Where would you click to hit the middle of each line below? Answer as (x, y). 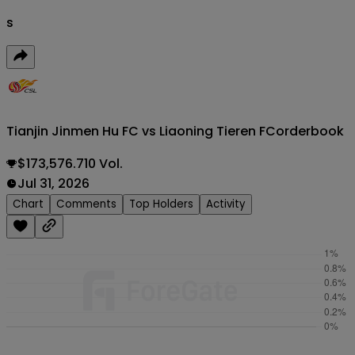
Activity (226, 204)
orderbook (310, 131)
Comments (86, 204)
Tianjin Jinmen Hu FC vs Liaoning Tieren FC (141, 131)
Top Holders (161, 204)
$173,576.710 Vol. (70, 163)
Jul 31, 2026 (53, 183)
